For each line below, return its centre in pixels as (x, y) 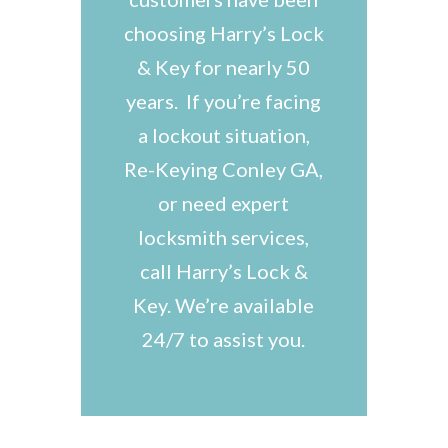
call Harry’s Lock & (223, 271)
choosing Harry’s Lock (223, 33)
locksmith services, (224, 237)
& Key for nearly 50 (224, 67)
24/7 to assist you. (224, 339)
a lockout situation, (223, 135)
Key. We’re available (224, 305)
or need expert (224, 203)
